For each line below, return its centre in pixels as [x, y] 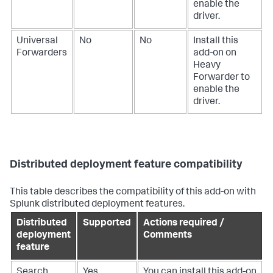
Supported [107, 224]
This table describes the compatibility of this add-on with [133, 193]
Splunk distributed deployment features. [97, 205]
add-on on [215, 54]
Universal [37, 42]
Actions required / [184, 224]
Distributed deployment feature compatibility [126, 165]
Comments [168, 236]
